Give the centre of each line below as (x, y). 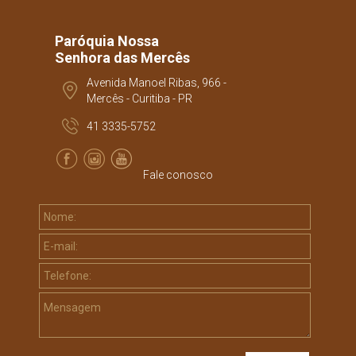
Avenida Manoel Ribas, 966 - (157, 83)
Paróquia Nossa (107, 41)
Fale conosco (178, 175)
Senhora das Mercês (122, 58)
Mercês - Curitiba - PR (139, 99)
